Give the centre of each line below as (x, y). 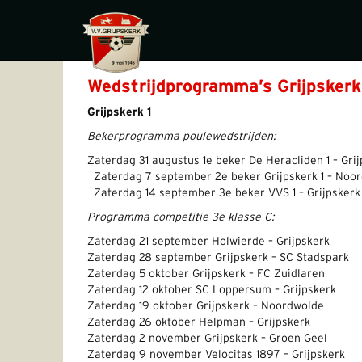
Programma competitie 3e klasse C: (181, 217)
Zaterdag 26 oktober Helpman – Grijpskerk (199, 322)
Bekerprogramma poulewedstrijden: (181, 137)
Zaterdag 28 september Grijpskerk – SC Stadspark (218, 258)
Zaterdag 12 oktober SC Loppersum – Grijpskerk (212, 290)
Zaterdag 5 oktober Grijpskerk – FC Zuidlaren (206, 274)
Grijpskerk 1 (121, 112)
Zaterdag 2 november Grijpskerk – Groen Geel (207, 339)
